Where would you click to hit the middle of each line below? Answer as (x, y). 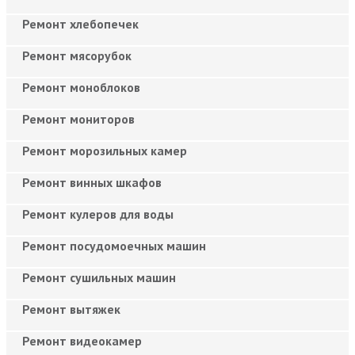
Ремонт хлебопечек (80, 23)
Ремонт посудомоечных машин (114, 245)
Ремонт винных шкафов (92, 182)
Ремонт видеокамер (82, 340)
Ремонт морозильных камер (105, 150)
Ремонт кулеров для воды (98, 214)
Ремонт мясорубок (77, 55)
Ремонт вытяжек (71, 309)
